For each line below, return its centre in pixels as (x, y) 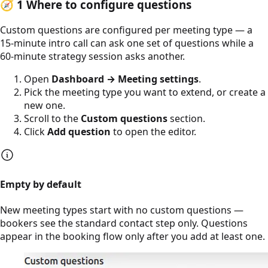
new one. (45, 105)
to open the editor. (153, 131)
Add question (79, 131)
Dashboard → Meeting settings (125, 79)
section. (186, 118)
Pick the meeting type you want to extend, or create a (145, 92)
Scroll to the (52, 118)
